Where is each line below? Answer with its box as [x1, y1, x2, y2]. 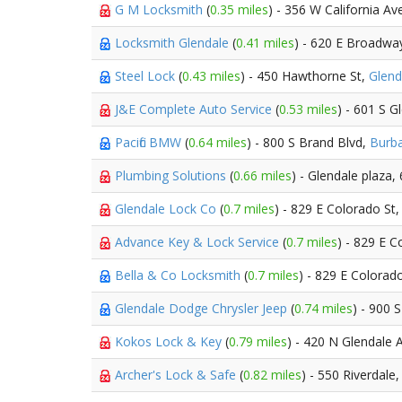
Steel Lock [115, 67, 179, 84]
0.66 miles [233, 167, 292, 184]
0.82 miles [243, 366, 301, 383]
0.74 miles [294, 300, 353, 317]
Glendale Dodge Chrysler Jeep [115, 300, 291, 317]
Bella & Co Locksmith [115, 267, 244, 284]
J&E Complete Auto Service [115, 100, 275, 118]
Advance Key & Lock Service [115, 233, 283, 250]
